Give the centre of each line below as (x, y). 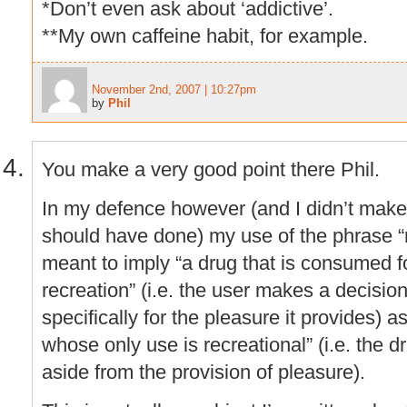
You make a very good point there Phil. (211, 169)
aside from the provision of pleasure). (203, 372)
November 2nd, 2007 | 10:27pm (174, 90)
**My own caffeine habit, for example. (205, 35)
